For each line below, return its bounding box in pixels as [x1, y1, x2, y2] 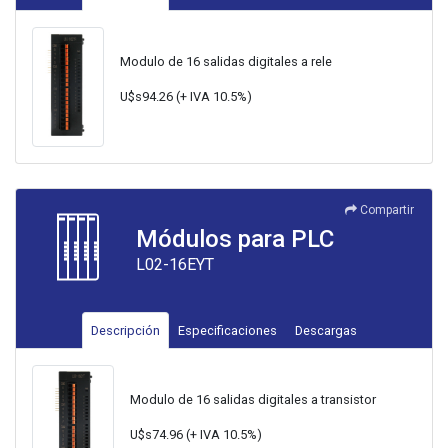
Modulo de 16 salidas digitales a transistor [130, 392, 377, 408]
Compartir [360, 203, 414, 218]
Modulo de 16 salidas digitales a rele [119, 54, 332, 70]
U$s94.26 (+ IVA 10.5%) [119, 89, 252, 105]
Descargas [295, 323, 357, 339]
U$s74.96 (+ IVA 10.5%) [130, 427, 263, 443]
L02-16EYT [136, 255, 214, 275]
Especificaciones [178, 323, 277, 339]
